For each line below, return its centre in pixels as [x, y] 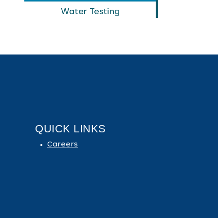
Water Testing [90, 12]
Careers [63, 145]
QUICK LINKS [71, 129]
